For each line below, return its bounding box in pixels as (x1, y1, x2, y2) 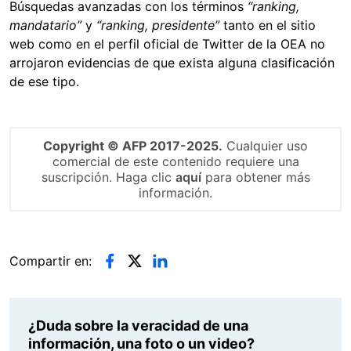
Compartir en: (9, 253, 92, 270)
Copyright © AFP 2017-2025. (43, 138, 223, 154)
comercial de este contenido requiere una (52, 154, 299, 170)
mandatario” (9, 17, 81, 34)
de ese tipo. (9, 74, 79, 90)
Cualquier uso (223, 138, 308, 154)
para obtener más (201, 169, 310, 186)
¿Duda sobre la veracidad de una (28, 317, 248, 335)
